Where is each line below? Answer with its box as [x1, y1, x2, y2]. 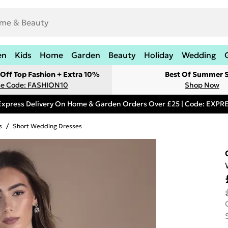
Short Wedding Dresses [13, 122, 82, 130]
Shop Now [185, 80, 219, 90]
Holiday [144, 50, 174, 60]
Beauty [108, 50, 136, 60]
